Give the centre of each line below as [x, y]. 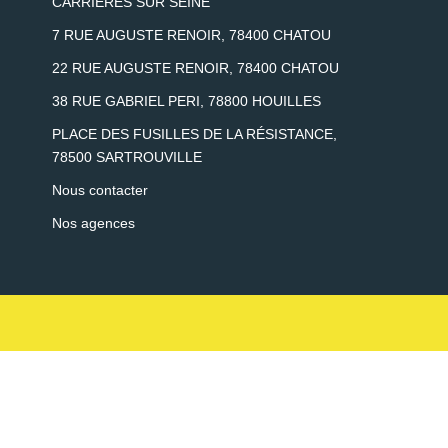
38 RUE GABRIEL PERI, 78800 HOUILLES [186, 100]
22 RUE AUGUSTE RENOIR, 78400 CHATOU [195, 67]
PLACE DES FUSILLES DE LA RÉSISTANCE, [194, 133]
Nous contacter [100, 189]
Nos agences [93, 222]
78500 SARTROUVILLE [127, 156]
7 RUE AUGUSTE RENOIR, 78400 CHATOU [191, 34]
